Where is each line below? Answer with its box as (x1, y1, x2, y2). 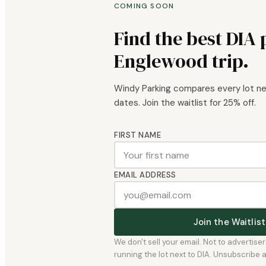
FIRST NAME (114, 130, 161, 141)
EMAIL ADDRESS (114, 170, 176, 180)
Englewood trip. (114, 48, 249, 75)
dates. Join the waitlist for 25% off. (114, 97, 256, 109)
